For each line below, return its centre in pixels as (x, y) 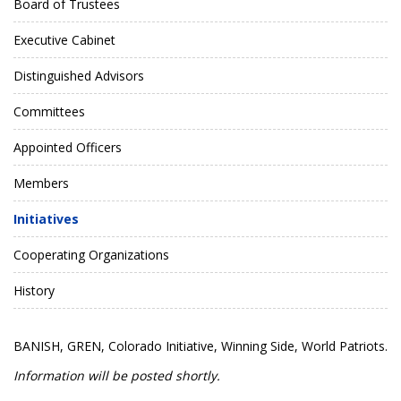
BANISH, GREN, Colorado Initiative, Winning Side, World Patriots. (200, 346)
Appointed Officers (68, 147)
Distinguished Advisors (79, 75)
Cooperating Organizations (91, 254)
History (34, 290)
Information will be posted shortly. (117, 375)
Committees (49, 111)
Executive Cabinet (64, 39)
